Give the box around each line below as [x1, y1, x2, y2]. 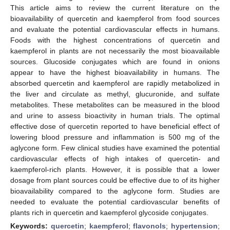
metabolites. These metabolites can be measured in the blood [10, 100, 220, 109]
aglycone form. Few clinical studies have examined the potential [10, 143, 220, 152]
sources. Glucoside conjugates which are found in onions [10, 57, 220, 66]
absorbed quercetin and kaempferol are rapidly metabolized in [10, 79, 220, 87]
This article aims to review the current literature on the [10, 3, 220, 12]
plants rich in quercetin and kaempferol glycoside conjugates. [10, 208, 208, 217]
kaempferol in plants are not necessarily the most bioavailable [10, 46, 220, 55]
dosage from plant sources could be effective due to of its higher [10, 176, 220, 184]
